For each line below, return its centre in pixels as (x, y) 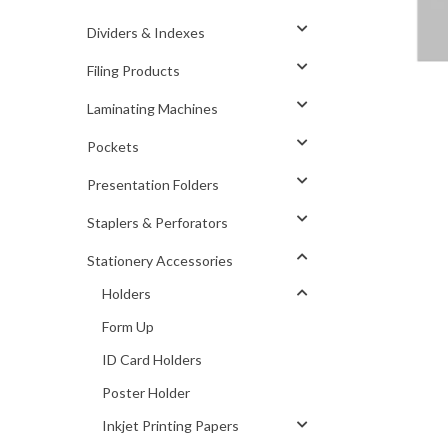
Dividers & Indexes (146, 32)
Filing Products (133, 70)
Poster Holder (146, 392)
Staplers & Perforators (157, 222)
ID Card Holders (152, 359)
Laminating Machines (152, 108)
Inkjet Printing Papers (170, 425)
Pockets (113, 146)
